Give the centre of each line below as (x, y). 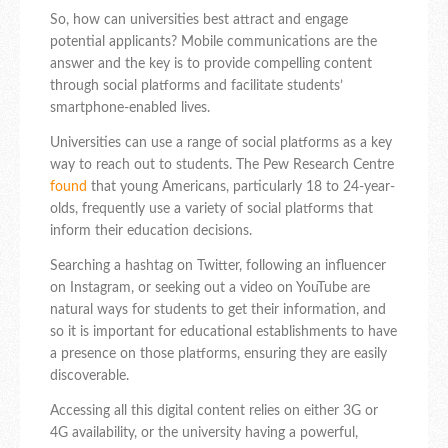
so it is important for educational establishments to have (223, 332)
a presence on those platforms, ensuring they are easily (218, 354)
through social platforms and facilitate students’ (196, 86)
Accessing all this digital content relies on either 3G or (214, 411)
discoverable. (89, 376)
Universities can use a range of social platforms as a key (221, 143)
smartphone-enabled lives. (130, 108)
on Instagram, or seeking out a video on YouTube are (210, 288)
